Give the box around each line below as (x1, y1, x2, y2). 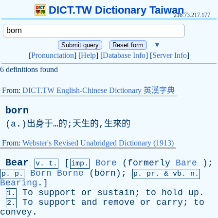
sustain (97, 188, 135, 198)
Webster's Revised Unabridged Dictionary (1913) (22, 139, 174, 147)
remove (103, 198, 135, 207)
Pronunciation (31, 51, 74, 59)
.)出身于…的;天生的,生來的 (16, 119, 130, 129)
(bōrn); (84, 168, 132, 178)
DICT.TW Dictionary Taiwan (48, 4, 184, 16)
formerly (127, 158, 170, 168)
